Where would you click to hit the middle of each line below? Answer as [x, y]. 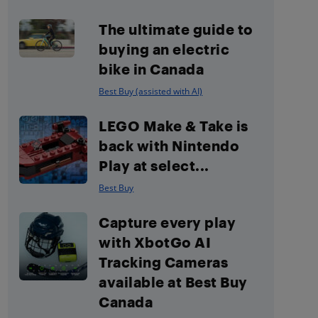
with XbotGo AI [155, 242]
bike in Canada [152, 69]
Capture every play [168, 222]
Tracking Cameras [164, 262]
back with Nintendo [169, 146]
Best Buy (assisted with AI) [151, 91]
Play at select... [154, 165]
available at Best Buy [173, 282]
